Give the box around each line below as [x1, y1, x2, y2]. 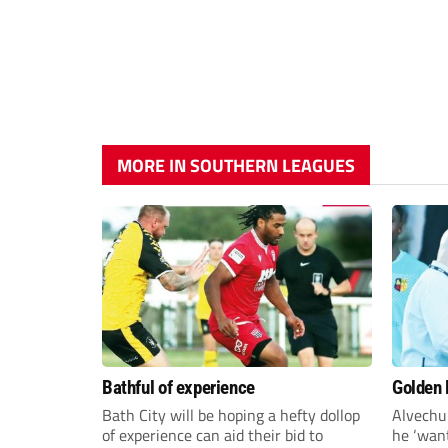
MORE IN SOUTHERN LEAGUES [117, 151, 355, 179]
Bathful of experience [102, 375, 255, 399]
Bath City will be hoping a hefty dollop [102, 402, 360, 427]
